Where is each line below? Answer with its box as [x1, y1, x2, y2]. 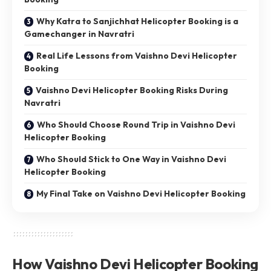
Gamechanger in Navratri [24, 28, 134, 39]
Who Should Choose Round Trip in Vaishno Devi [37, 119, 235, 130]
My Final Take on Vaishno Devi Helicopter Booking [36, 188, 246, 199]
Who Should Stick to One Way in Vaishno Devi [36, 153, 226, 165]
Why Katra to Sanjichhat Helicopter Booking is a [36, 15, 238, 27]
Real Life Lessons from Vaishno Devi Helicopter [36, 50, 237, 61]
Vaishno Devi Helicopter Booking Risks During [36, 84, 228, 96]
